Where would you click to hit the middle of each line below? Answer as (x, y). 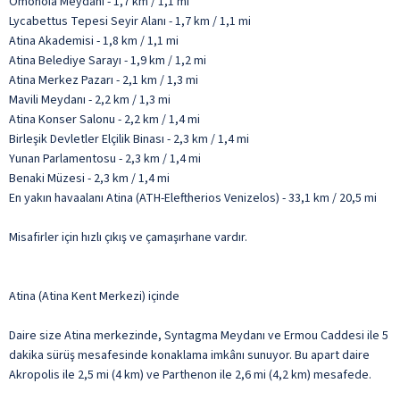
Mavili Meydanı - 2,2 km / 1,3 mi (90, 100)
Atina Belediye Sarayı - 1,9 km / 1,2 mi (108, 60)
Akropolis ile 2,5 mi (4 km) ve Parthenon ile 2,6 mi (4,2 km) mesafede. (190, 375)
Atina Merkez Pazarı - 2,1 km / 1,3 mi (104, 80)
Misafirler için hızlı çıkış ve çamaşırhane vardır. (128, 237)
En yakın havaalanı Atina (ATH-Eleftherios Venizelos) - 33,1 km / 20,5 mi (193, 198)
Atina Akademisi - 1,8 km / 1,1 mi (94, 41)
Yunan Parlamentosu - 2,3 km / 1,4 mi (105, 158)
